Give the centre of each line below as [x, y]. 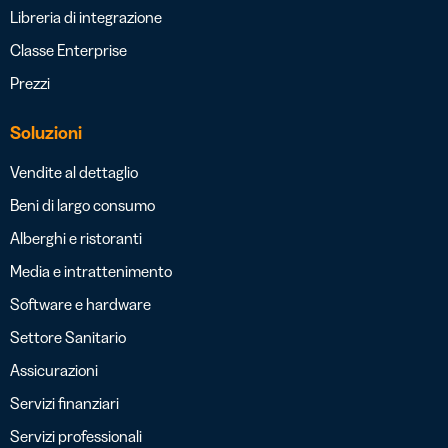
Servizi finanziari [64, 403]
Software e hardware [80, 304]
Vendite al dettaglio [74, 172]
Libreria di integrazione [86, 17]
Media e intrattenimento [91, 271]
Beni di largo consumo [82, 205]
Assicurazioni [54, 370]
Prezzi [30, 83]
